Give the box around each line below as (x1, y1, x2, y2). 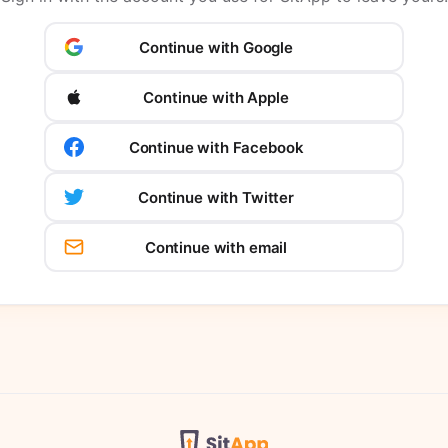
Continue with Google (139, 37, 293, 57)
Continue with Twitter (138, 187, 294, 207)
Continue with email (144, 237, 288, 257)
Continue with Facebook (128, 137, 304, 157)
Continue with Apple (143, 87, 289, 107)
